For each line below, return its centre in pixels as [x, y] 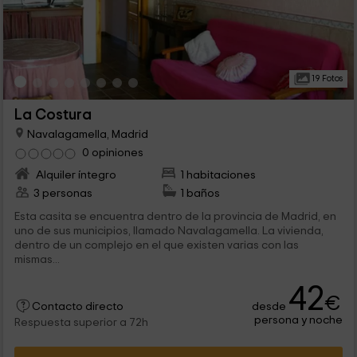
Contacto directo [77, 306]
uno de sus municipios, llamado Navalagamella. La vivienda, [169, 230]
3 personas [63, 193]
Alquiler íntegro [75, 175]
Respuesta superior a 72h [81, 322]
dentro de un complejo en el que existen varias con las [156, 245]
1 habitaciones [218, 175]
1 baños [200, 193]
